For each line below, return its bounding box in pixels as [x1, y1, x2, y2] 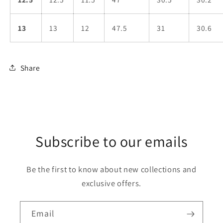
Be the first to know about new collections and [26, 164, 197, 175]
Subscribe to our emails [35, 131, 188, 152]
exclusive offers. [81, 178, 142, 189]
